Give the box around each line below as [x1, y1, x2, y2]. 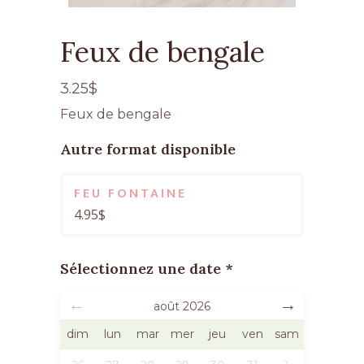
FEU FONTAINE [74, 182, 187, 205]
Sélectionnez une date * [60, 258, 233, 278]
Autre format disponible [60, 139, 236, 158]
